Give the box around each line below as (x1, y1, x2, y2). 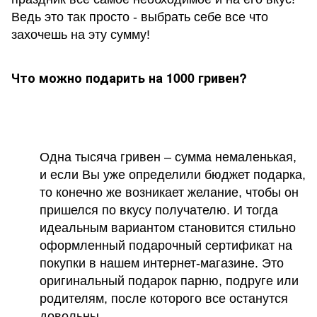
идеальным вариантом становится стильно (40, 221, 296, 236)
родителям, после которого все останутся (40, 292, 288, 306)
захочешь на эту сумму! (11, 27, 150, 42)
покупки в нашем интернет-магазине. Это (40, 256, 284, 271)
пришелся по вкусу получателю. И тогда (40, 203, 278, 218)
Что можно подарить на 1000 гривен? (11, 68, 247, 87)
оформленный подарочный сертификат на (40, 238, 292, 253)
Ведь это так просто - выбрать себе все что (11, 9, 268, 24)
